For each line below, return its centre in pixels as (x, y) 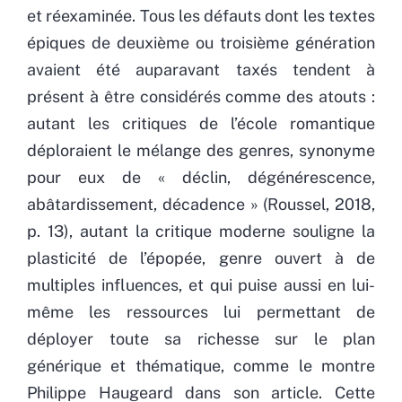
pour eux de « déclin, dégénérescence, (201, 177)
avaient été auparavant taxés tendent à (201, 69)
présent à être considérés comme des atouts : (201, 96)
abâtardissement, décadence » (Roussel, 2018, (201, 204)
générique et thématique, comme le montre (201, 365)
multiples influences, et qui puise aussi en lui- (201, 284)
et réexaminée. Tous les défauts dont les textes (201, 15)
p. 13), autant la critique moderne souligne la (201, 231)
